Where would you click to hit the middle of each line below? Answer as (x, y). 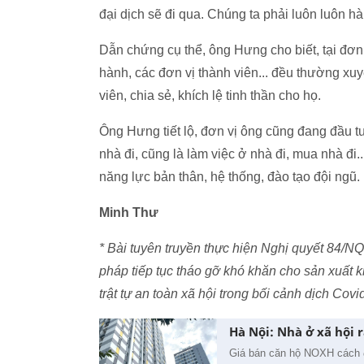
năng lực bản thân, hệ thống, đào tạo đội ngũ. (230, 177)
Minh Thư (129, 212)
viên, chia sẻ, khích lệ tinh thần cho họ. (210, 95)
